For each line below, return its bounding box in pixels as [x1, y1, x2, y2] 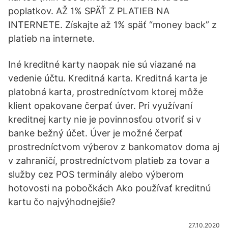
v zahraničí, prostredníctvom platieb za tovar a [8, 155, 210, 166]
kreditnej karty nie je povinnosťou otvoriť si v [8, 114, 201, 125]
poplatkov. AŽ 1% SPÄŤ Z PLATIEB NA [8, 6, 169, 16]
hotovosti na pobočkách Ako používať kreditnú [8, 183, 211, 193]
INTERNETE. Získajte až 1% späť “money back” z [8, 19, 217, 30]
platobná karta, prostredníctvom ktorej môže [8, 87, 203, 97]
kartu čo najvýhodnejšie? [8, 196, 116, 207]
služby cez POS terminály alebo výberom [8, 169, 184, 180]
